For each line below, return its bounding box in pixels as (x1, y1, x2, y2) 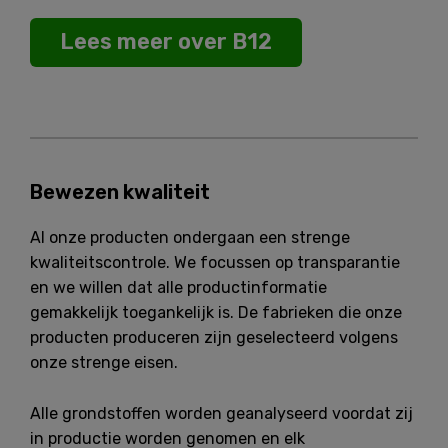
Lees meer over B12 (60, 28, 272, 54)
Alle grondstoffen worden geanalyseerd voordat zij (30, 403, 413, 423)
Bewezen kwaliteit (30, 179, 210, 204)
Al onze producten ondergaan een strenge (30, 227, 350, 247)
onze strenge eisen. (30, 352, 178, 372)
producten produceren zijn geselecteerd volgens (30, 327, 398, 347)
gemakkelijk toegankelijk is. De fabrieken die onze (30, 302, 402, 322)
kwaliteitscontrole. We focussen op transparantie (30, 252, 400, 272)
